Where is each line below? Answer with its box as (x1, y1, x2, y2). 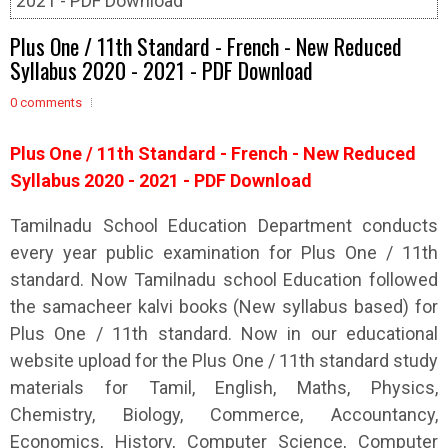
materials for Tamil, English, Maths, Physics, (10, 377, 438, 398)
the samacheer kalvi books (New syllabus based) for (10, 296, 438, 317)
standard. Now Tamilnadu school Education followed (10, 269, 438, 290)
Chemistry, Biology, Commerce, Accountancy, (10, 404, 438, 425)
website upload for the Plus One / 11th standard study (10, 350, 438, 371)
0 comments (10, 95, 82, 110)
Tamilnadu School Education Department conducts (10, 215, 438, 236)
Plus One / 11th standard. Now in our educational (10, 323, 438, 344)
